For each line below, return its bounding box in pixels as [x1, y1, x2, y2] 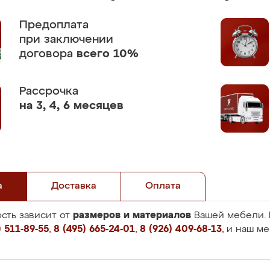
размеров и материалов [73, 210, 191, 220]
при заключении [19, 34, 113, 45]
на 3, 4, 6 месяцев [19, 100, 124, 111]
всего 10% [77, 48, 139, 60]
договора [19, 48, 77, 60]
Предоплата [19, 19, 89, 31]
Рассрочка [19, 86, 78, 97]
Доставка [51, 181, 96, 191]
